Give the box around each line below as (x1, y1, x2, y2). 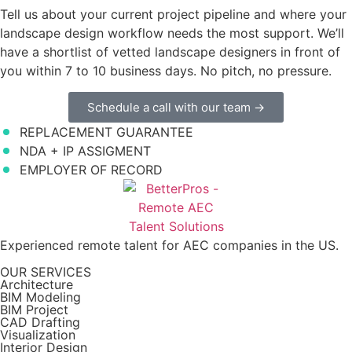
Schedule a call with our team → (87, 99, 265, 115)
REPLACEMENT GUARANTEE (20, 123, 193, 140)
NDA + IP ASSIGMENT (20, 142, 151, 159)
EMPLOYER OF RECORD (20, 161, 163, 178)
